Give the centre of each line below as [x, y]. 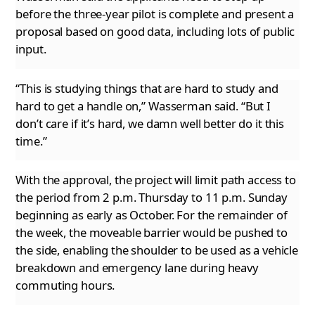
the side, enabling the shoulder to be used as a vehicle [157, 250]
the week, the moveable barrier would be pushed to [152, 233]
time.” [31, 141]
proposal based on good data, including [120, 31]
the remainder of [241, 215]
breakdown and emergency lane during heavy [137, 268]
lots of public [260, 31]
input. [31, 49]
